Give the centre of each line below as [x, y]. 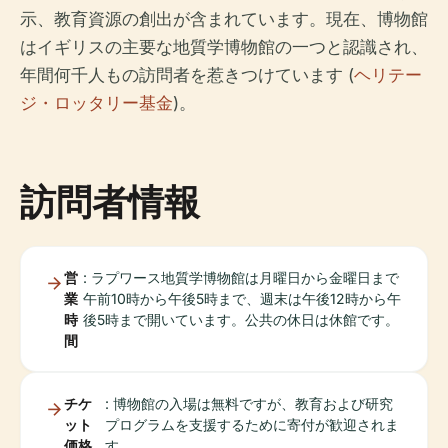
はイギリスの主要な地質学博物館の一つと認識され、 [224, 47]
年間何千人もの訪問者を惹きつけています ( [187, 75]
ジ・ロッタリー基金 [96, 103]
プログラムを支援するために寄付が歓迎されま [252, 424]
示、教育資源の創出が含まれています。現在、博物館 [224, 19]
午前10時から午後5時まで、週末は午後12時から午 [241, 298]
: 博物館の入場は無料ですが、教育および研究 [249, 403]
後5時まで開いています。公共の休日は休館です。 [240, 319]
